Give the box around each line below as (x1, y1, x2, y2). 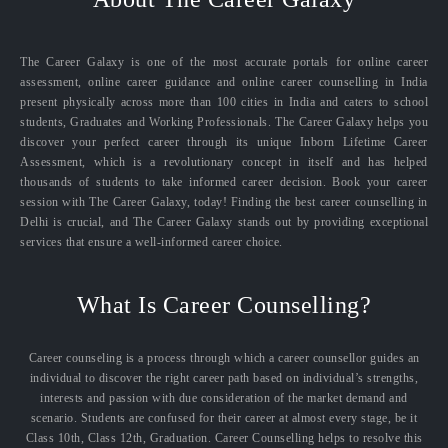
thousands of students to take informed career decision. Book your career (20, 174, 428, 189)
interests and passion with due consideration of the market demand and (40, 390, 408, 405)
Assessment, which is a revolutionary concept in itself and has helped (20, 154, 428, 169)
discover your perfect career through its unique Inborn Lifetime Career (20, 134, 428, 149)
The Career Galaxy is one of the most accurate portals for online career (20, 54, 428, 69)
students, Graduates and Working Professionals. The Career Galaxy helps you (20, 114, 428, 129)
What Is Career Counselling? (76, 291, 372, 318)
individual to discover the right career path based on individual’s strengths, (29, 370, 419, 385)
